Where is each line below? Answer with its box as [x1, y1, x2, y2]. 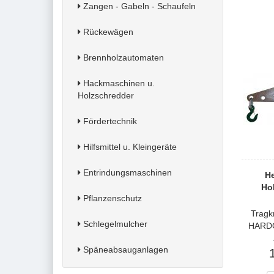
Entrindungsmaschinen [81, 168, 172, 177]
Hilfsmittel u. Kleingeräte [81, 142, 177, 152]
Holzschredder [78, 91, 134, 100]
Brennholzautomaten [81, 53, 164, 62]
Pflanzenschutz [81, 193, 142, 203]
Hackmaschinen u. [81, 78, 155, 88]
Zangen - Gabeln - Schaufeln [81, 1, 196, 11]
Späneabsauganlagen [81, 245, 168, 254]
